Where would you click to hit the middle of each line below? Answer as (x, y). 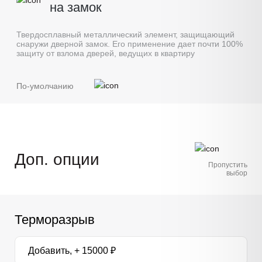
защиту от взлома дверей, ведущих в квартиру (106, 53)
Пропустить (228, 165)
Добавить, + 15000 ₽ (72, 251)
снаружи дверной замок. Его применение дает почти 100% (130, 44)
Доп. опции (57, 159)
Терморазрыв (55, 220)
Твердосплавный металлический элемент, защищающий (125, 34)
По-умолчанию (45, 86)
